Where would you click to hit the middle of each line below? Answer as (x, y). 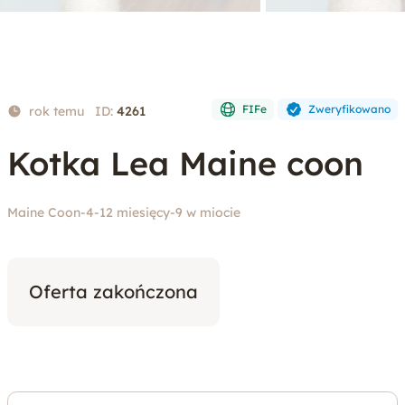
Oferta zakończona (113, 292)
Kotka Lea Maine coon (185, 163)
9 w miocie (208, 212)
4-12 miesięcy (128, 212)
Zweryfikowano (349, 109)
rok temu (57, 111)
